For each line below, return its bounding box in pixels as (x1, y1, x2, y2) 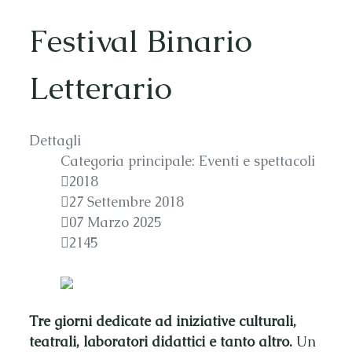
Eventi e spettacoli (199, 152, 315, 170)
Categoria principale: (60, 152, 199, 170)
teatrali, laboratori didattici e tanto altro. (29, 332, 292, 350)
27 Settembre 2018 (69, 192, 183, 211)
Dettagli (29, 131, 81, 149)
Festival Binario (29, 20, 252, 61)
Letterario (29, 67, 172, 108)
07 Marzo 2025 (69, 213, 161, 231)
